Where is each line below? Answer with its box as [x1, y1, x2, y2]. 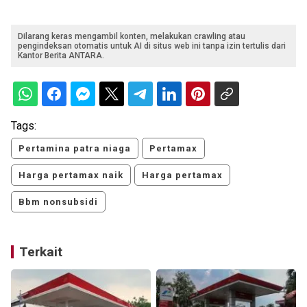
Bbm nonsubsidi [19, 196, 98, 207]
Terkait [19, 243, 62, 260]
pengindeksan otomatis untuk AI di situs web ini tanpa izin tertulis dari [18, 40, 286, 51]
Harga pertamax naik [19, 169, 123, 180]
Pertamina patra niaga [19, 143, 131, 153]
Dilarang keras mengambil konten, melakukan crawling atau [18, 31, 245, 41]
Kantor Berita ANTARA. [18, 50, 104, 60]
